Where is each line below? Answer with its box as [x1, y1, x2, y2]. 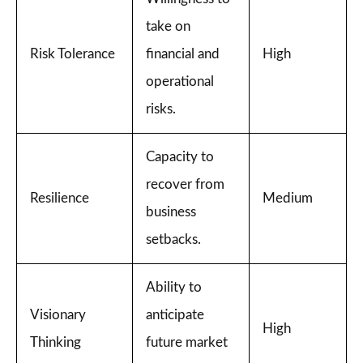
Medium [263, 191, 313, 205]
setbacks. [146, 233, 201, 246]
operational [146, 75, 214, 88]
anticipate [146, 308, 204, 322]
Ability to [146, 280, 202, 294]
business [146, 205, 196, 219]
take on [146, 19, 190, 33]
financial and [146, 47, 220, 61]
